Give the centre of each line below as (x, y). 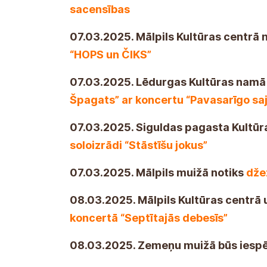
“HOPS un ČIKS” (111, 54)
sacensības (100, 9)
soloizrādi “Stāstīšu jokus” (139, 145)
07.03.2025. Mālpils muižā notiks (158, 172)
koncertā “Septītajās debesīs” (149, 218)
